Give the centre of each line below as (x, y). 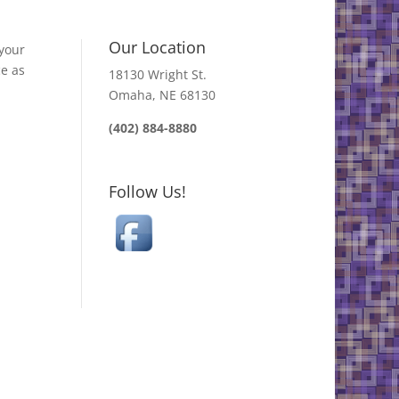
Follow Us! (147, 192)
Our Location (157, 47)
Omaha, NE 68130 (162, 95)
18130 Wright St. (157, 74)
